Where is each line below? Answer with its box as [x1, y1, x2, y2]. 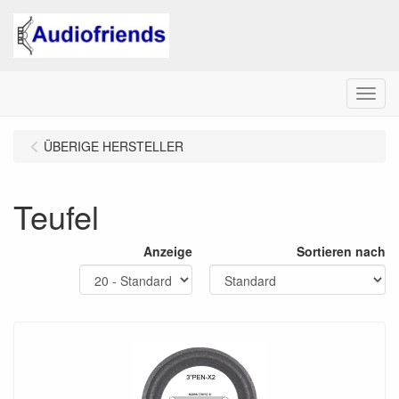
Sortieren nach [297, 242, 386, 260]
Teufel [13, 193, 99, 239]
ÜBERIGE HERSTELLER [44, 137, 183, 155]
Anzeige [143, 242, 192, 260]
